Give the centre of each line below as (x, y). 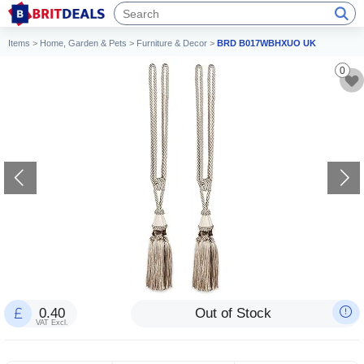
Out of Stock (234, 313)
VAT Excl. (52, 323)
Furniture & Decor (172, 43)
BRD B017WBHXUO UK (266, 43)
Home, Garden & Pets (83, 43)
